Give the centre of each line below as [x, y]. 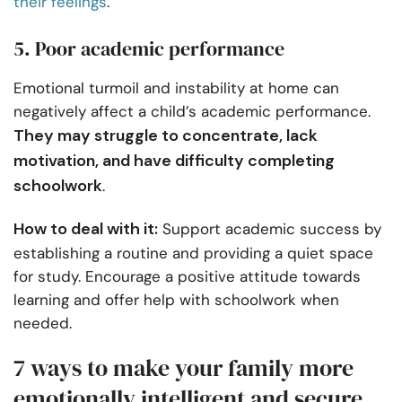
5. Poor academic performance [149, 49]
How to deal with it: [86, 229]
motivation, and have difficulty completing [174, 161]
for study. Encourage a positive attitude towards [187, 277]
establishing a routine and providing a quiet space [193, 253]
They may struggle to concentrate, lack [166, 136]
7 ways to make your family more [184, 368]
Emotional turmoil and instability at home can [176, 88]
